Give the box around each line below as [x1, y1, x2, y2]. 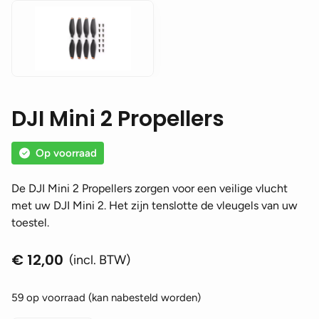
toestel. [11, 215, 49, 229]
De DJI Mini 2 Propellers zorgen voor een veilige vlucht [11, 181, 288, 195]
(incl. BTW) [69, 251, 130, 268]
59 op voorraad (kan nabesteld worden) [11, 291, 201, 304]
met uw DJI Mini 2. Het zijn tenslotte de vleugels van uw [11, 198, 298, 212]
